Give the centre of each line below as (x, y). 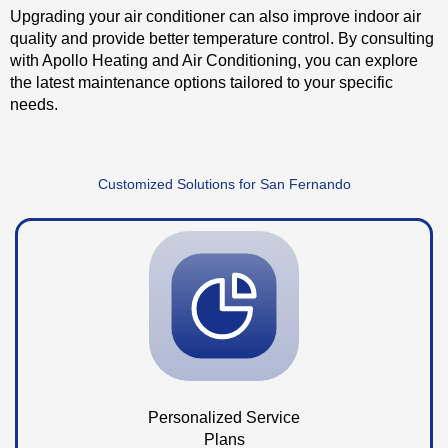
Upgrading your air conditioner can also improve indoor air (215, 16)
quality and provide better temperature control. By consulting (222, 38)
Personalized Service (224, 417)
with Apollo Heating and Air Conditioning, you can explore (214, 60)
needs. (34, 104)
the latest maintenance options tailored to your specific (201, 82)
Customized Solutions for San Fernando (224, 184)
